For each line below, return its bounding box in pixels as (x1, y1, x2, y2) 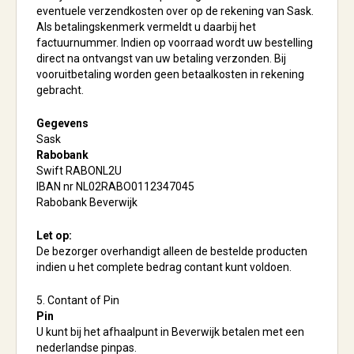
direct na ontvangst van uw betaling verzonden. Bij (36, 52, 286, 65)
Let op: (36, 229, 72, 242)
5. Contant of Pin (36, 294, 119, 307)
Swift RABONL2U (36, 164, 124, 177)
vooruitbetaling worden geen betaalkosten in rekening (36, 68, 304, 81)
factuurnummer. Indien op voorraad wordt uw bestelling (36, 36, 313, 49)
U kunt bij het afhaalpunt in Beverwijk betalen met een (36, 326, 304, 338)
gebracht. (36, 84, 84, 96)
